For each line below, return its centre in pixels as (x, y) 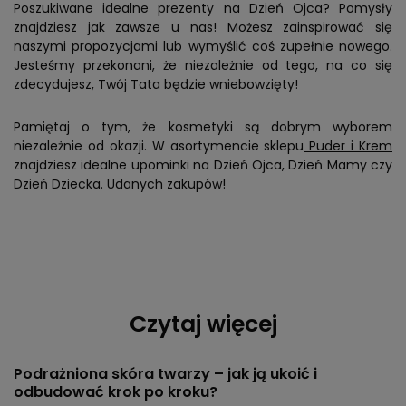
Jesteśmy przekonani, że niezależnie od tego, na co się (203, 65)
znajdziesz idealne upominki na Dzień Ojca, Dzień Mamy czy (203, 165)
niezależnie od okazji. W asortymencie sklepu (159, 146)
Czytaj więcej (203, 324)
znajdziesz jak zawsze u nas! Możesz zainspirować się (203, 27)
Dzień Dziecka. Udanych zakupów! (120, 184)
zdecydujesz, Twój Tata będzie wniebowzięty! (156, 84)
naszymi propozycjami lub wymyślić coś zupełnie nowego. (203, 46)
